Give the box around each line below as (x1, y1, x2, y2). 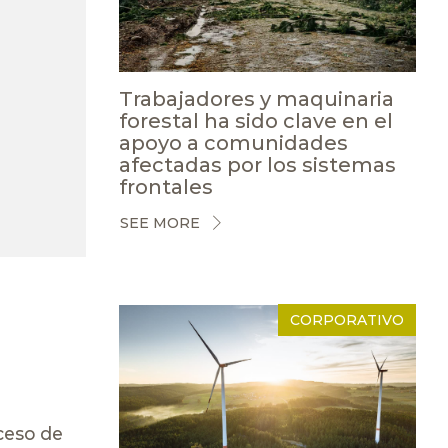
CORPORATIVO (290, 310, 404, 329)
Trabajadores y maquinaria (118, 86, 394, 111)
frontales (118, 174, 213, 199)
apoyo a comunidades (118, 130, 348, 155)
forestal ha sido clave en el (118, 108, 393, 133)
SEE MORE (119, 214, 200, 233)
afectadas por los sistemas (118, 152, 396, 177)
